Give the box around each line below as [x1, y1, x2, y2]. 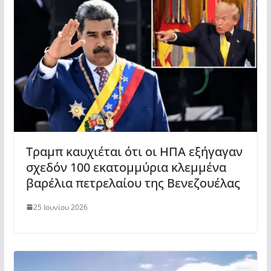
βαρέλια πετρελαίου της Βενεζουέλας [25, 174, 240, 191]
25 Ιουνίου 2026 [33, 201, 88, 212]
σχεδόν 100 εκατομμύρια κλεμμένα [25, 158, 226, 175]
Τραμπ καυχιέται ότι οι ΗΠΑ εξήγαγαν [25, 143, 243, 160]
